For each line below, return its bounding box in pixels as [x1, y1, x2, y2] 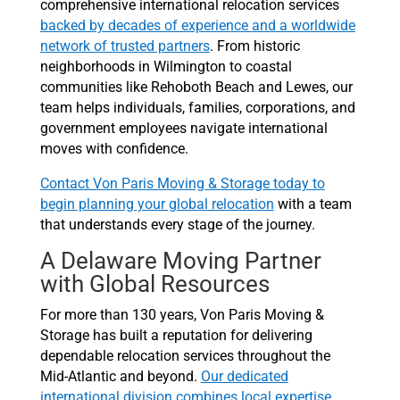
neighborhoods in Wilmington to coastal [39, 58, 292, 76]
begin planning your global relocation [39, 196, 274, 213]
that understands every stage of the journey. [39, 216, 315, 234]
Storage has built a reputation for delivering [39, 327, 312, 345]
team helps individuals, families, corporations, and [39, 99, 355, 117]
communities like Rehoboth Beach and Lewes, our [39, 79, 353, 96]
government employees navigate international [39, 120, 328, 137]
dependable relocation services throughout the [39, 347, 330, 365]
